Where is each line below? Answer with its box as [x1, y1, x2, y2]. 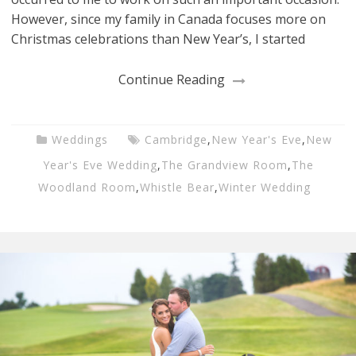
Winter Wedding [218, 180, 311, 195]
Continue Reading [118, 71, 225, 89]
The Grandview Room [161, 157, 288, 173]
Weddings [51, 132, 108, 148]
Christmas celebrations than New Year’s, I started [11, 30, 306, 48]
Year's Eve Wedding [42, 157, 157, 173]
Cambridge [144, 132, 207, 148]
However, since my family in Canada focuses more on [11, 10, 327, 29]
